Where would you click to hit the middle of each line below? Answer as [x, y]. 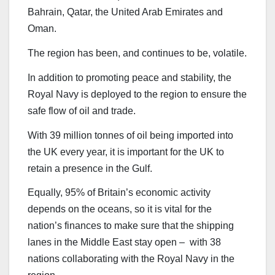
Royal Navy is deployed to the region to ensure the [137, 94]
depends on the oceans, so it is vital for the [120, 209]
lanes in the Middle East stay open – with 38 [124, 242]
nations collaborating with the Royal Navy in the [131, 259]
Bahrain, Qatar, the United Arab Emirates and [125, 12]
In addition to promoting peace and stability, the [130, 77]
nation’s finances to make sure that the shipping [131, 226]
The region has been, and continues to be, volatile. [137, 53]
